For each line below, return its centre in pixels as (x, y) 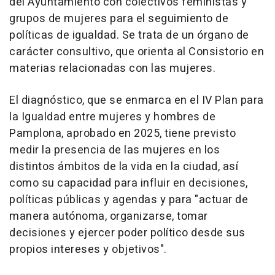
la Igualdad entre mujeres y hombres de (112, 117)
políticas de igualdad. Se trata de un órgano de (129, 36)
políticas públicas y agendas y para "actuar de (129, 200)
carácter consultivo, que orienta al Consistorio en (137, 52)
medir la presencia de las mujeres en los (114, 150)
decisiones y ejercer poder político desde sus (127, 233)
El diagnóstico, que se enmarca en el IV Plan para (137, 101)
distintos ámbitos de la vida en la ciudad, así (124, 167)
